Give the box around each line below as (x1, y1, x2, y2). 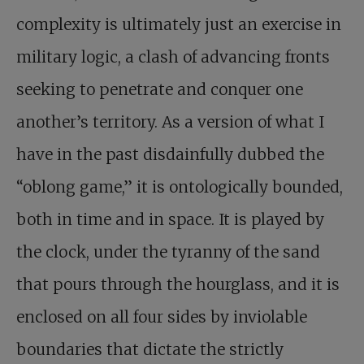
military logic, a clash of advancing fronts (16, 47, 330, 67)
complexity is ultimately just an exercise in (16, 15, 341, 35)
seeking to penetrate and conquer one (16, 80, 303, 100)
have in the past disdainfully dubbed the (16, 145, 324, 165)
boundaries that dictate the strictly (16, 340, 284, 360)
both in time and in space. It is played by (16, 210, 324, 230)
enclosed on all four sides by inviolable (16, 307, 307, 327)
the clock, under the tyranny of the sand (16, 242, 320, 262)
